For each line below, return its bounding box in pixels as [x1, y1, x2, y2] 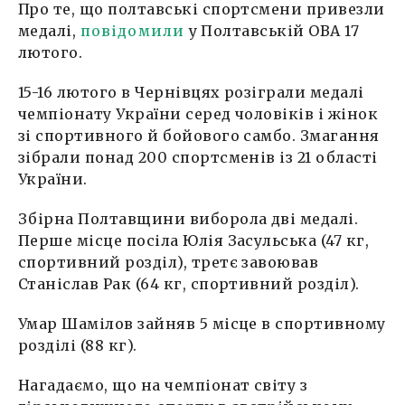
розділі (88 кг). [18, 335, 137, 354]
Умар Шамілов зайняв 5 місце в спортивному [18, 314, 386, 333]
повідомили [80, 21, 185, 40]
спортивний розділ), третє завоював [18, 252, 319, 271]
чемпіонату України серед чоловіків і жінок [18, 104, 379, 123]
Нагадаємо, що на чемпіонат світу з [18, 375, 308, 394]
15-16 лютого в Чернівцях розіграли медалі [18, 82, 364, 101]
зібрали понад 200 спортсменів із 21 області [18, 147, 378, 166]
